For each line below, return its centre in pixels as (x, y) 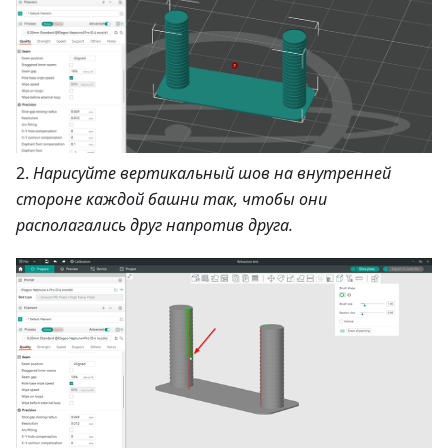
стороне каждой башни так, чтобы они (171, 198)
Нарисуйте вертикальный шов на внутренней (212, 172)
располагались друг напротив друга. (154, 224)
